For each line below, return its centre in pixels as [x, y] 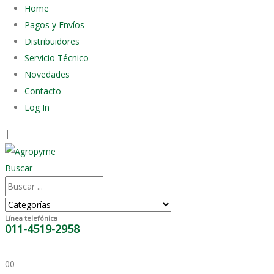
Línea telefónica [31, 218]
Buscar [19, 168]
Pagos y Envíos [54, 25]
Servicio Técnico [57, 58]
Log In [37, 107]
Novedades [47, 74]
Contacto [43, 91]
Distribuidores [52, 41]
